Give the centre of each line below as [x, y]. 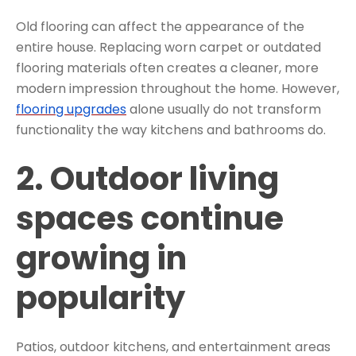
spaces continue [150, 218]
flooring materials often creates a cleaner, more [167, 68]
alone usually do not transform [224, 110]
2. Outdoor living [147, 178]
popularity [101, 298]
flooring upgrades [71, 110]
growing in [101, 258]
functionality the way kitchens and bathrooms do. [171, 130]
